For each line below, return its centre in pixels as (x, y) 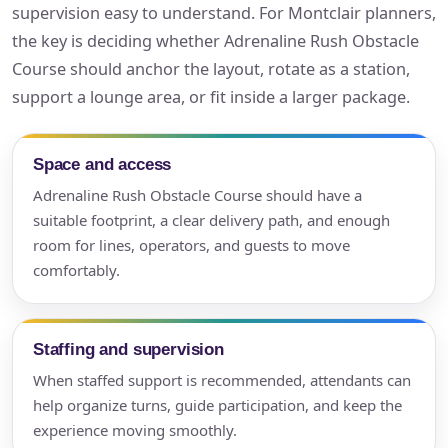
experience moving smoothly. (135, 430)
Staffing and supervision (128, 349)
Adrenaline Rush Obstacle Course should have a (197, 195)
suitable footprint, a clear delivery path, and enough (211, 220)
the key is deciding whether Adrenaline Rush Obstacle (215, 41)
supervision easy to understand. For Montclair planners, (224, 13)
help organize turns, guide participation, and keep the (217, 405)
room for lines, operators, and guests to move (191, 245)
